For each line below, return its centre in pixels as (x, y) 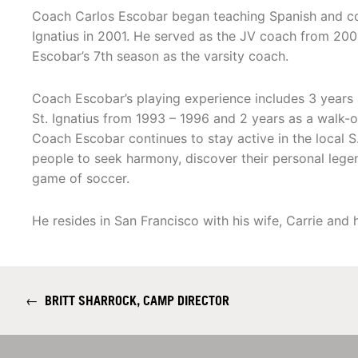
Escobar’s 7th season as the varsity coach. (160, 56)
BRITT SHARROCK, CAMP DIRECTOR (134, 301)
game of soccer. (81, 179)
